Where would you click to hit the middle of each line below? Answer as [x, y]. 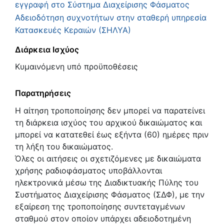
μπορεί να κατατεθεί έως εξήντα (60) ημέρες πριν [112, 135]
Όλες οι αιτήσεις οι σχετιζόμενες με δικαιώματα [108, 159]
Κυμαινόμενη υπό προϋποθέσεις [76, 67]
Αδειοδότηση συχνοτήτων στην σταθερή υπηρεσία [111, 17]
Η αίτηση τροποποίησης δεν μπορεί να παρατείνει [110, 111]
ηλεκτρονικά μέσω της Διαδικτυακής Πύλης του [107, 183]
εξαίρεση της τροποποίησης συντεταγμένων [100, 207]
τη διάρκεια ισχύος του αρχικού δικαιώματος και [108, 123]
